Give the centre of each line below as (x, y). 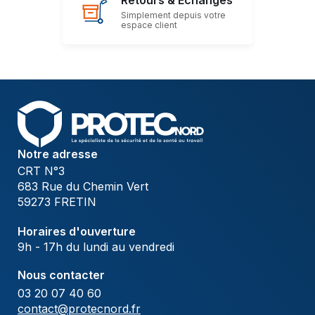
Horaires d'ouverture (77, 232)
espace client (149, 25)
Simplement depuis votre (173, 15)
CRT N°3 (41, 171)
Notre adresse (58, 154)
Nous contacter (61, 275)
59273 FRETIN (57, 202)
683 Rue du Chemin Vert (83, 187)
